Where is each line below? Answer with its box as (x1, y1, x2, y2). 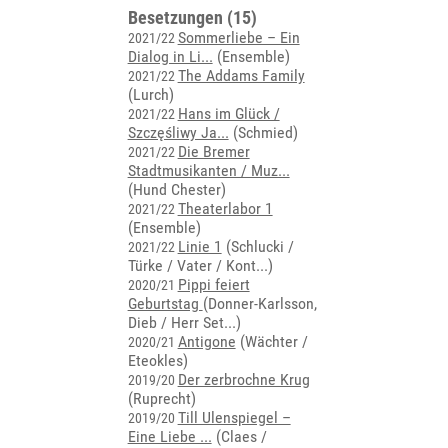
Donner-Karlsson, (207, 294, 317, 313)
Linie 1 (177, 237, 222, 256)
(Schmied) (228, 123, 298, 142)
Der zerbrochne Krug (177, 370, 310, 389)
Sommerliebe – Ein (177, 28, 300, 47)
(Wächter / (235, 332, 308, 351)
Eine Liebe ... (127, 427, 212, 446)
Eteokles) (127, 351, 188, 370)
